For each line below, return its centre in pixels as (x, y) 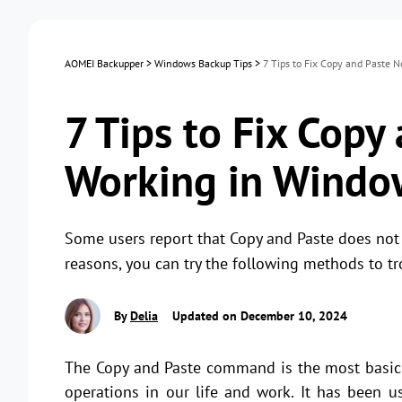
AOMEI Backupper (104, 63)
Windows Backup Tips (203, 63)
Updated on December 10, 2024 (258, 315)
